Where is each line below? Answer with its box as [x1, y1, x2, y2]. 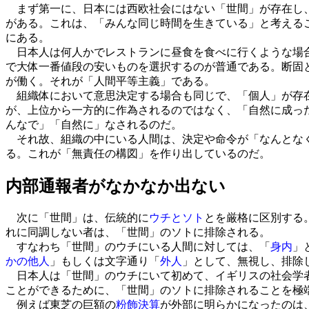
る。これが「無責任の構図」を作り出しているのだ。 [6, 147, 270, 159]
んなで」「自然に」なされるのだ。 [6, 118, 182, 130]
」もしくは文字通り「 [50, 255, 160, 267]
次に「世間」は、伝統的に [6, 211, 149, 223]
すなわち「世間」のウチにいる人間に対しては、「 [6, 240, 270, 252]
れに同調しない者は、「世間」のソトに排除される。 [6, 226, 270, 238]
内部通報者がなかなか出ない [6, 177, 226, 195]
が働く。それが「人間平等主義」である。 [6, 74, 215, 87]
